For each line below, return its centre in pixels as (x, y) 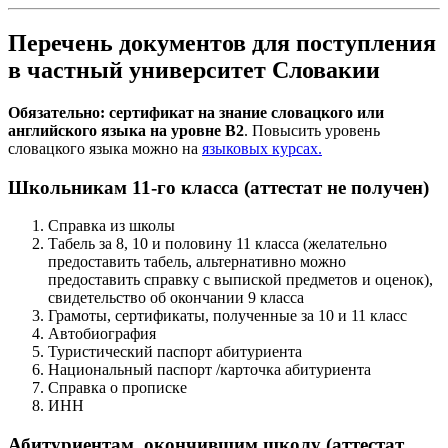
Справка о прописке (117, 388)
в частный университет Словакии (194, 70)
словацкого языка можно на (105, 148)
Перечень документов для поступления (222, 43)
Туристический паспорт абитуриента (175, 352)
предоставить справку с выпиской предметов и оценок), (240, 280)
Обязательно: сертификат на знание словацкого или (196, 112)
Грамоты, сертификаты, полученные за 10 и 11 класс (227, 316)
